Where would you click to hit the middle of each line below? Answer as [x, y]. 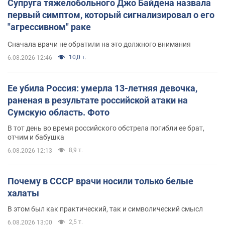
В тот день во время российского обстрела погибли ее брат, [106, 128]
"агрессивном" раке [49, 27]
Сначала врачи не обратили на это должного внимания [99, 44]
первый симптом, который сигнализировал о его [111, 15]
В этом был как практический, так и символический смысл [105, 209]
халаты [23, 193]
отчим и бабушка [36, 137]
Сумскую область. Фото [59, 113]
